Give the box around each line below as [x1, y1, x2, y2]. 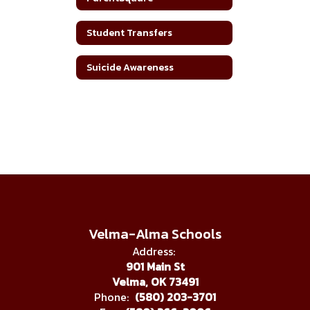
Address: [131, 243, 175, 259]
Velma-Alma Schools [89, 224, 221, 244]
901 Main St [125, 258, 185, 275]
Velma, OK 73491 [111, 273, 199, 290]
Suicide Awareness [86, 60, 174, 75]
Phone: [94, 289, 129, 305]
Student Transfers [86, 25, 172, 40]
